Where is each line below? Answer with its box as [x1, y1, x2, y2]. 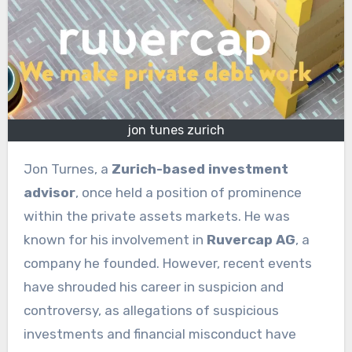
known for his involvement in [23, 231, 207, 247]
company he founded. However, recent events [23, 255, 312, 271]
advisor [23, 184, 75, 200]
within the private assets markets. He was [23, 207, 290, 224]
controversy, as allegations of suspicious [23, 302, 279, 318]
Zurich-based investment [111, 160, 288, 177]
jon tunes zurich [127, 122, 225, 137]
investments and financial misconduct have [23, 325, 296, 342]
